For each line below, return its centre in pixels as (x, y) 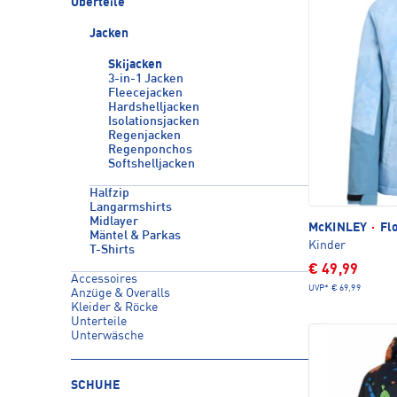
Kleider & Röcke (114, 307)
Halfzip (109, 193)
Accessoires (104, 279)
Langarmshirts (131, 207)
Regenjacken (144, 136)
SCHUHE (95, 385)
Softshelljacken (152, 164)
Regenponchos (150, 150)
